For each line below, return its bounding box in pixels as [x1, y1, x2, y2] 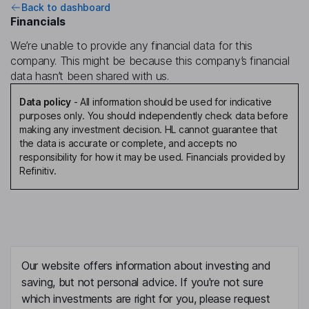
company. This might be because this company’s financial [10, 54, 290, 68]
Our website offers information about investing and [21, 259, 271, 273]
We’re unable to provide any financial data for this [10, 39, 252, 53]
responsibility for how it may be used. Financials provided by [19, 151, 286, 163]
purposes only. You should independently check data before [19, 110, 288, 122]
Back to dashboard [21, 1, 110, 14]
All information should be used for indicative [79, 96, 272, 108]
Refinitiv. [19, 165, 57, 177]
